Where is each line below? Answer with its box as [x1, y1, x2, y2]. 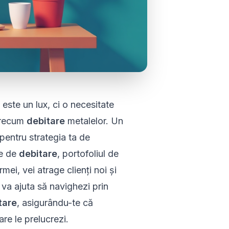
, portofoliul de [57, 148, 119, 159]
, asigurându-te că [16, 197, 93, 209]
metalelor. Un [64, 116, 123, 127]
